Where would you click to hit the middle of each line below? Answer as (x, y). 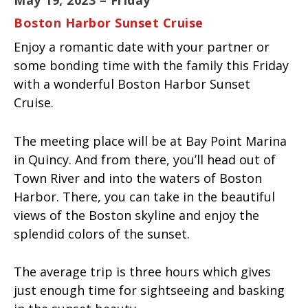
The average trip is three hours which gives (142, 272)
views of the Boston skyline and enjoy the (136, 215)
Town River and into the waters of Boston (138, 178)
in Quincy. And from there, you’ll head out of (145, 159)
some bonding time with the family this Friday (151, 65)
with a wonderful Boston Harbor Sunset (132, 84)
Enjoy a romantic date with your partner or (142, 46)
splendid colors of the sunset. (103, 233)
